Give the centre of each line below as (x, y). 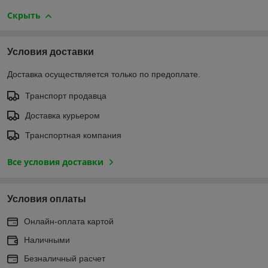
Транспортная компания (73, 135)
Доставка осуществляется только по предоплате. (104, 74)
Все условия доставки (55, 162)
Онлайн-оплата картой (69, 222)
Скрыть (24, 16)
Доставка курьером (63, 116)
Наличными (47, 240)
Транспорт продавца (66, 96)
